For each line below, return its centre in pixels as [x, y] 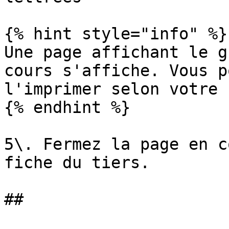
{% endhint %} [67, 107]
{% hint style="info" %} [116, 34]
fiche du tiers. [77, 163]
